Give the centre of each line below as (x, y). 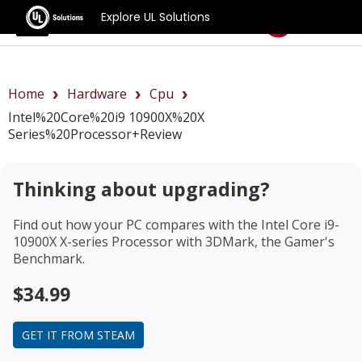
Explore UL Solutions (156, 17)
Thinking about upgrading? (141, 189)
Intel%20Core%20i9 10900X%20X (106, 117)
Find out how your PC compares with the (137, 224)
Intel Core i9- (300, 224)
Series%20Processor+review (95, 134)
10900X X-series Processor (93, 241)
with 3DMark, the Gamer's (254, 241)
